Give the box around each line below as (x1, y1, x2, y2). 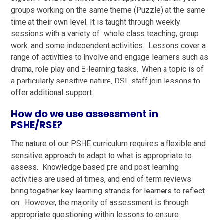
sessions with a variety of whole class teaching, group (11, 28, 199, 38)
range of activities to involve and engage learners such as (11, 52, 209, 62)
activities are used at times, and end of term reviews (11, 174, 192, 184)
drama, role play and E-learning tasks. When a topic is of (11, 64, 204, 74)
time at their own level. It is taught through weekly (11, 17, 181, 27)
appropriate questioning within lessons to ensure (11, 209, 179, 219)
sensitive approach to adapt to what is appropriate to (11, 150, 192, 160)
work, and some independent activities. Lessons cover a (11, 40, 206, 50)
